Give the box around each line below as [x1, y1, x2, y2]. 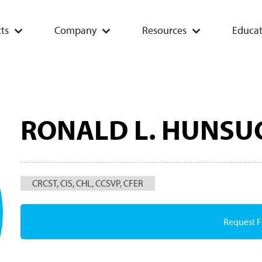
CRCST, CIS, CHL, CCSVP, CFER [32, 177, 143, 189]
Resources [142, 23, 187, 37]
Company [54, 23, 96, 37]
